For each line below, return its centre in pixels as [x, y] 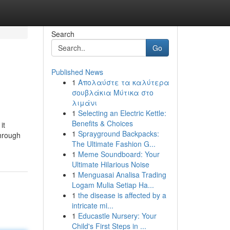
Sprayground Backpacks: [118, 133]
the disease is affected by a [122, 195]
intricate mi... [92, 205]
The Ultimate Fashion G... [113, 144]
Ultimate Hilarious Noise [110, 164]
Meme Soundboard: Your [119, 154]
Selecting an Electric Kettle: [122, 113]
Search [63, 34]
